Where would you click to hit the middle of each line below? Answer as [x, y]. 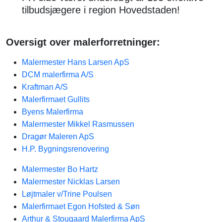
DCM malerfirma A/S [58, 75]
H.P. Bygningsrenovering [65, 149]
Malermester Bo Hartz [60, 169]
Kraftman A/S [45, 87]
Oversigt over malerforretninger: [83, 42]
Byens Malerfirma [53, 112]
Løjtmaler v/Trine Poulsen [67, 194]
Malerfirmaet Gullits [56, 99]
